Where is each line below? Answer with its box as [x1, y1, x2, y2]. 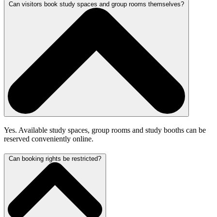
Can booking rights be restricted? [9, 155, 101, 162]
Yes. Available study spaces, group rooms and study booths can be [4, 126, 206, 135]
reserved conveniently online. [4, 135, 93, 143]
